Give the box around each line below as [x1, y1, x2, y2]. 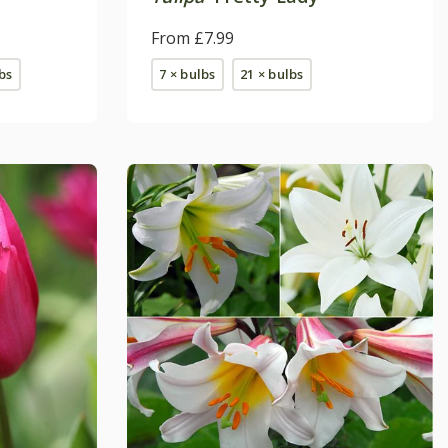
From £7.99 [151, 26, 234, 49]
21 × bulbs [240, 64, 304, 83]
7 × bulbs [159, 64, 216, 83]
